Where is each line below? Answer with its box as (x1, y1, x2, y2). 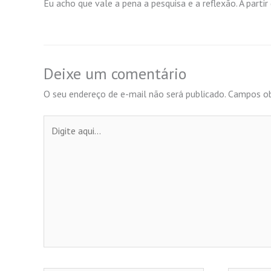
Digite (43, 116, 67, 129)
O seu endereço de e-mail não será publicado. (44, 88, 226, 100)
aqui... (43, 131, 66, 143)
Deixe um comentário (44, 64, 186, 84)
